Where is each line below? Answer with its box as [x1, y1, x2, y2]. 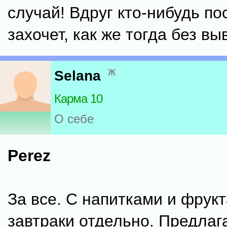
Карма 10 [54, 92, 102, 106]
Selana [54, 68, 101, 84]
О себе [54, 112, 94, 126]
